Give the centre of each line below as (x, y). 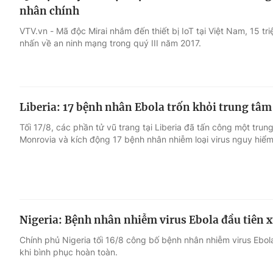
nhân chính (49, 11)
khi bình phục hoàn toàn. (69, 252)
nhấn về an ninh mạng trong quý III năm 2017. (110, 43)
